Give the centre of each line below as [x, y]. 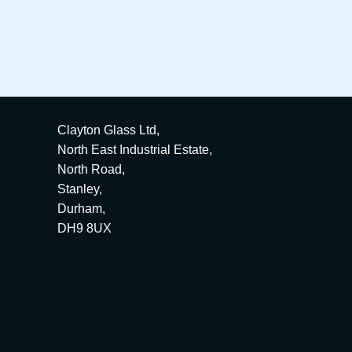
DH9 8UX [84, 228]
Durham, [81, 208]
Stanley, [80, 189]
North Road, [91, 169]
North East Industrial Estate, [135, 149]
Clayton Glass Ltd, [108, 130]
